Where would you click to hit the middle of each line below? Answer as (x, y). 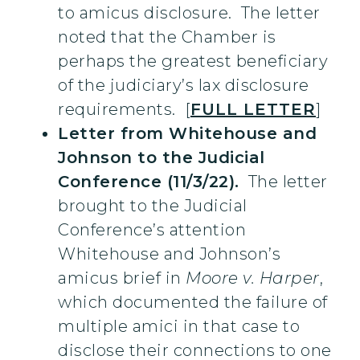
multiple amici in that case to (179, 327)
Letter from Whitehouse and (187, 134)
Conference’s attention (152, 230)
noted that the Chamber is (167, 37)
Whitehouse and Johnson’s (169, 254)
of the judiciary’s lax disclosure (184, 86)
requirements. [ (124, 110)
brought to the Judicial (153, 206)
